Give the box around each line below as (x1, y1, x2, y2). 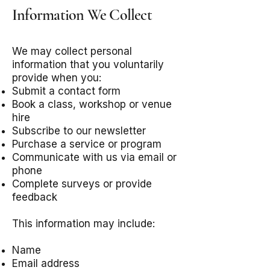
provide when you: (12, 72, 101, 84)
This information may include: (12, 218, 155, 230)
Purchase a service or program (12, 138, 162, 150)
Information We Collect (12, 5, 152, 24)
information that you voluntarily (12, 58, 164, 71)
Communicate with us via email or (12, 151, 177, 163)
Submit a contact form (12, 85, 121, 97)
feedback (12, 191, 57, 203)
